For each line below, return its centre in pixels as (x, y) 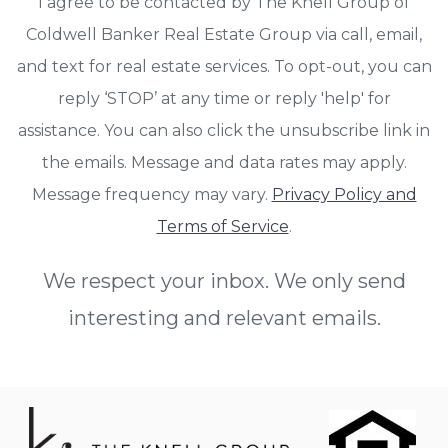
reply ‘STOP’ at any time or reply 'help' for (224, 98)
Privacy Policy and (344, 194)
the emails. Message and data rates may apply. (224, 162)
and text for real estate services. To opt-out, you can (224, 66)
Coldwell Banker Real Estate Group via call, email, (224, 34)
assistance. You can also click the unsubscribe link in (224, 130)
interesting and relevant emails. (224, 317)
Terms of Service (222, 226)
